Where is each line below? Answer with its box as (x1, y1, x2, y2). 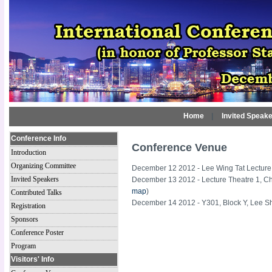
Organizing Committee (11, 161, 76, 170)
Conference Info (11, 134, 66, 143)
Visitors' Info (11, 255, 54, 263)
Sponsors (11, 215, 38, 223)
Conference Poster (11, 228, 64, 237)
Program (11, 242, 36, 250)
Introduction (11, 148, 46, 157)
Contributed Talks (11, 188, 62, 197)
